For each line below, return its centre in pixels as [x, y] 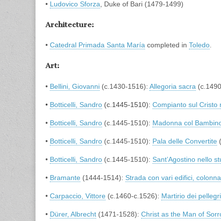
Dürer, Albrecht [73, 214]
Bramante [65, 177]
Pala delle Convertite [185, 141]
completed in [167, 45]
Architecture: [70, 24]
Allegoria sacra [173, 86]
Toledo [199, 45]
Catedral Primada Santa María [97, 45]
